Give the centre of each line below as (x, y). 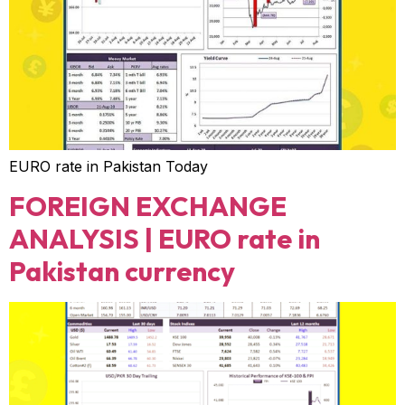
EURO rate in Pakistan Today (108, 166)
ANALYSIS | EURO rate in (165, 239)
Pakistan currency (122, 272)
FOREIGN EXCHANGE (148, 207)
